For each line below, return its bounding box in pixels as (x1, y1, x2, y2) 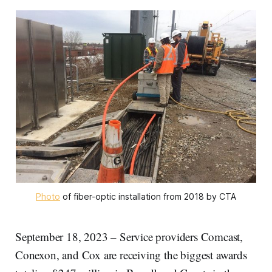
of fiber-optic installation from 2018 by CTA (60, 191, 236, 202)
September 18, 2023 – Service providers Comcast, (15, 229, 243, 245)
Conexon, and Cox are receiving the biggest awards (15, 247, 247, 263)
